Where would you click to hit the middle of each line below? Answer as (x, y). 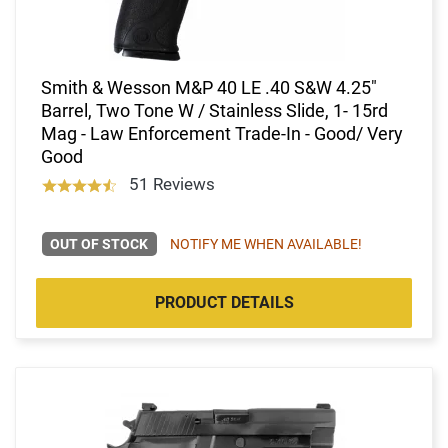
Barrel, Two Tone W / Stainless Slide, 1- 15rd (214, 110)
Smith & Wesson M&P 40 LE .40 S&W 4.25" (209, 87)
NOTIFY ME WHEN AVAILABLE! (265, 243)
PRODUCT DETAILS (224, 302)
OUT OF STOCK (99, 243)
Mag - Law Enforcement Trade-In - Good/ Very (222, 133)
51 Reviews (171, 183)
